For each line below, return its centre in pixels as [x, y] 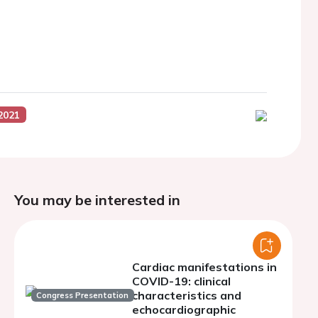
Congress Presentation [83, 295]
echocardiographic [184, 309]
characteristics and [187, 295]
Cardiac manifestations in [204, 267]
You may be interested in [97, 200]
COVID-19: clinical [181, 281]
